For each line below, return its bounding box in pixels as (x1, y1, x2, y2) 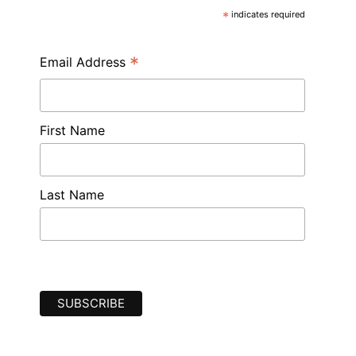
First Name (40, 122, 105, 138)
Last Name (40, 187, 104, 203)
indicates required (229, 8, 306, 20)
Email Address (40, 53, 130, 70)
